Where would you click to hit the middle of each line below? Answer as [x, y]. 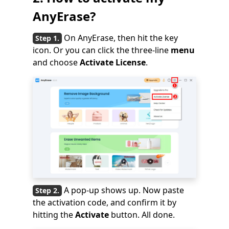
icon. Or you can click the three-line [102, 50]
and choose [56, 62]
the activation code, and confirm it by [105, 202]
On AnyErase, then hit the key [121, 38]
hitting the [54, 214]
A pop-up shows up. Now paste [124, 190]
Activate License [113, 62]
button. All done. [143, 214]
